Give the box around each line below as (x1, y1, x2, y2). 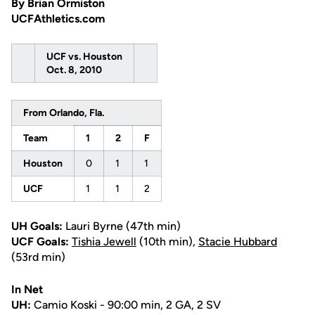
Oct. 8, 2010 (46, 64, 102, 76)
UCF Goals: (11, 235, 69, 248)
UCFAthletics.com (11, 12, 105, 25)
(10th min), (136, 235, 198, 248)
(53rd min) (11, 250, 65, 264)
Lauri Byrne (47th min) (63, 219, 181, 233)
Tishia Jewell (72, 235, 136, 248)
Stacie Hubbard (198, 235, 277, 248)
